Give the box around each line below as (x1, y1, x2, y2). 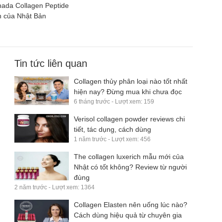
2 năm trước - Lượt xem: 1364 (14, 183, 95, 191)
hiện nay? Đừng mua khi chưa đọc (74, 87, 182, 96)
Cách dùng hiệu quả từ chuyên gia (74, 211, 182, 219)
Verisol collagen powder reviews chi (74, 114, 185, 123)
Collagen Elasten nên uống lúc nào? (74, 200, 187, 209)
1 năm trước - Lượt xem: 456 (74, 135, 151, 143)
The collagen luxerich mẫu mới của (74, 152, 184, 161)
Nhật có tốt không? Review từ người (74, 163, 187, 171)
